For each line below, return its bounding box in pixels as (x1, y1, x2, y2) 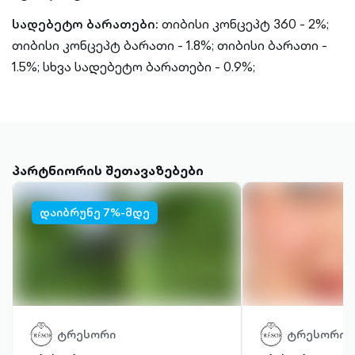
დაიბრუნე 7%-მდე (40, 204, 150, 220)
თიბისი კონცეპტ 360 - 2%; (162, 14, 329, 33)
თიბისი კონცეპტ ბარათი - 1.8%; (12, 36, 214, 55)
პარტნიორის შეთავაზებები (12, 161, 204, 180)
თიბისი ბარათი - (217, 36, 327, 55)
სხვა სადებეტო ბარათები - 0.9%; (43, 57, 255, 76)
